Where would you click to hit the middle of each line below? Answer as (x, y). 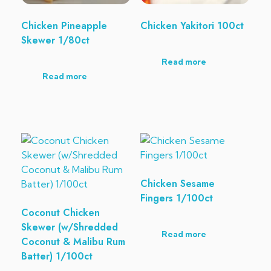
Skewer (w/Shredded (70, 227)
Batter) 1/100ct (57, 256)
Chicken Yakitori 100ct (192, 26)
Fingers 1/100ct (176, 198)
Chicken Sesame (177, 184)
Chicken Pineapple (64, 26)
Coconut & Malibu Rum (73, 242)
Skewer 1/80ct (55, 41)
